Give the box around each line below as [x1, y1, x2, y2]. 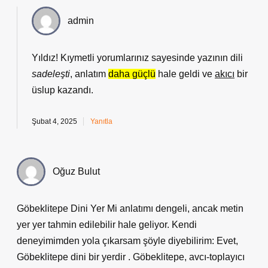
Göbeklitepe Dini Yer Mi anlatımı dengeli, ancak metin [17, 203, 243, 214]
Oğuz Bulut [53, 166, 100, 176]
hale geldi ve [156, 69, 215, 79]
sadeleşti [32, 69, 70, 79]
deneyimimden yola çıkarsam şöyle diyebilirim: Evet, [17, 236, 238, 246]
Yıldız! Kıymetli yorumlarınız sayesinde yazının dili [32, 53, 243, 63]
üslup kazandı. [32, 85, 93, 95]
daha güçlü [108, 69, 156, 79]
